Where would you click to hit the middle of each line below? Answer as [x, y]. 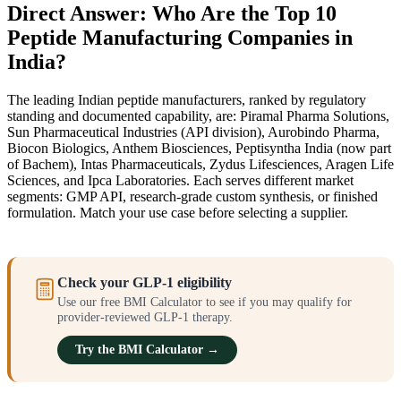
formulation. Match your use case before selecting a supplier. [178, 212]
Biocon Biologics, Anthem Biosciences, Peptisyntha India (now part [199, 148]
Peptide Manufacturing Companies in [180, 37]
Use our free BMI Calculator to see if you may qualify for [205, 301]
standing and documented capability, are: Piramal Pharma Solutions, [198, 115]
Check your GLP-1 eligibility [145, 282]
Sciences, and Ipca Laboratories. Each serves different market [180, 180]
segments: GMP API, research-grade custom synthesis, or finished [192, 196]
